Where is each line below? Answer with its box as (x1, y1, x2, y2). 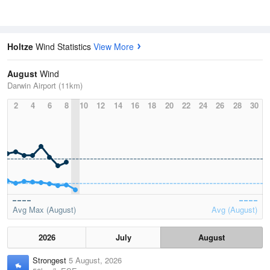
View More (93, 40, 134, 53)
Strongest (33, 254, 69, 266)
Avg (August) (212, 204, 257, 216)
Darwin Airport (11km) (7, 80, 83, 92)
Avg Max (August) (13, 204, 76, 216)
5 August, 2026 (69, 254, 122, 266)
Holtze (7, 40, 36, 53)
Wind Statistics (36, 40, 93, 53)
